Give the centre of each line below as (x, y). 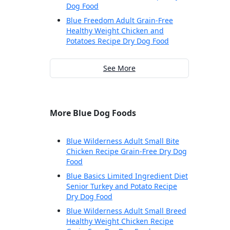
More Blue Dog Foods (93, 113)
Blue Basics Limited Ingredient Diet (127, 176)
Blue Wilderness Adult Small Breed (126, 211)
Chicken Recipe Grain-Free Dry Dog (126, 151)
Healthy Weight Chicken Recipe (120, 221)
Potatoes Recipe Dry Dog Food (117, 41)
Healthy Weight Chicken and (115, 31)
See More (119, 68)
